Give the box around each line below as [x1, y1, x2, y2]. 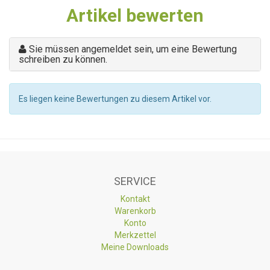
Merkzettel [114, 230, 156, 240]
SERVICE [114, 174, 156, 187]
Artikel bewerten [66, 4, 204, 26]
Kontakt [120, 193, 150, 204]
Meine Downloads [101, 242, 169, 252]
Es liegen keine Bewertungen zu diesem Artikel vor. [19, 93, 212, 104]
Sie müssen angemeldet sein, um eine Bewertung [29, 43, 237, 55]
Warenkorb [114, 206, 156, 216]
